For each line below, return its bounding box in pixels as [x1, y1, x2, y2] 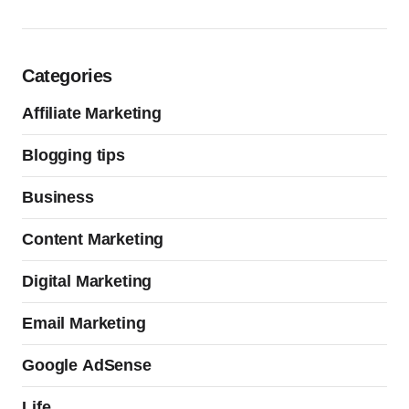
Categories [22, 66, 112, 87]
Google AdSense [22, 356, 152, 375]
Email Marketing [22, 314, 146, 333]
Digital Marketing [22, 272, 152, 291]
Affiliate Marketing [22, 104, 162, 123]
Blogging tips [22, 146, 125, 165]
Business [22, 188, 94, 207]
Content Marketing [22, 230, 164, 249]
